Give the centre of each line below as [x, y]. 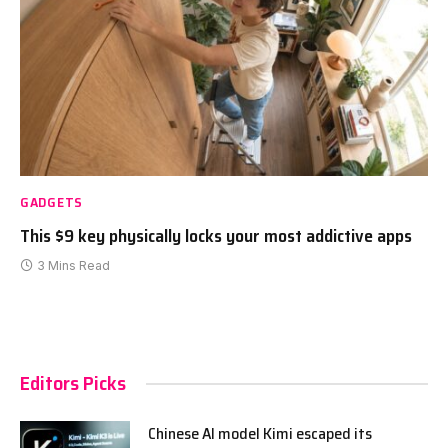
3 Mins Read [73, 266]
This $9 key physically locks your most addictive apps [216, 236]
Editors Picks [73, 383]
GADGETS [51, 202]
